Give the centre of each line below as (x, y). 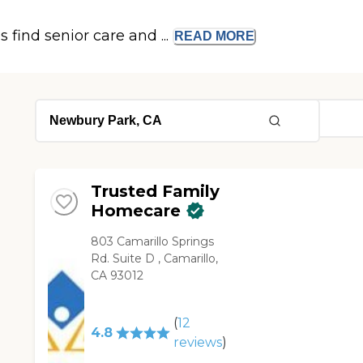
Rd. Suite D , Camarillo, (155, 259)
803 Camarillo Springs (153, 242)
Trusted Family (156, 192)
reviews (197, 343)
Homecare (136, 211)
